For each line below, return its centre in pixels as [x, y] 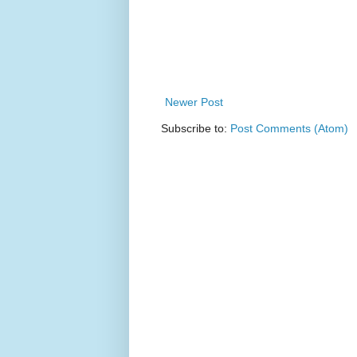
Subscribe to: [196, 129]
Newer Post [194, 102]
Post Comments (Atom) [289, 129]
